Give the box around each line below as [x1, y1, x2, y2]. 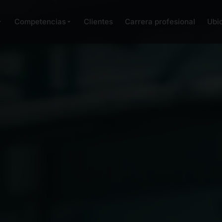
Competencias [14, 17, 66, 26]
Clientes [84, 17, 113, 26]
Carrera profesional [125, 17, 196, 26]
